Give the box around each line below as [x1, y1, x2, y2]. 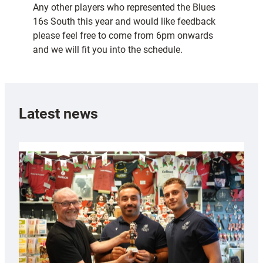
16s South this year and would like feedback [33, 16, 215, 28]
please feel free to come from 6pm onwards [33, 30, 213, 42]
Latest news [19, 104, 98, 122]
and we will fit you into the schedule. [33, 44, 183, 56]
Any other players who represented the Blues [33, 2, 215, 14]
